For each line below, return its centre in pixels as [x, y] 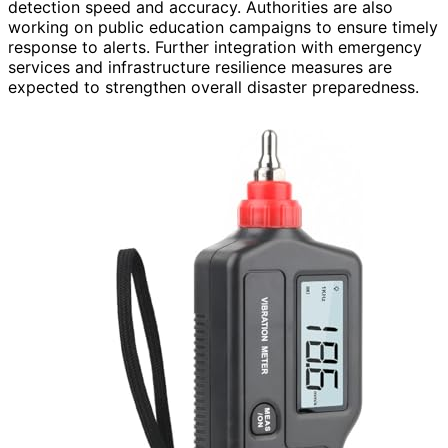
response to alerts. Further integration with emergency [215, 46]
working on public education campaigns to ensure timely [223, 26]
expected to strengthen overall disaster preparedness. [213, 86]
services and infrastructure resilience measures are [200, 66]
